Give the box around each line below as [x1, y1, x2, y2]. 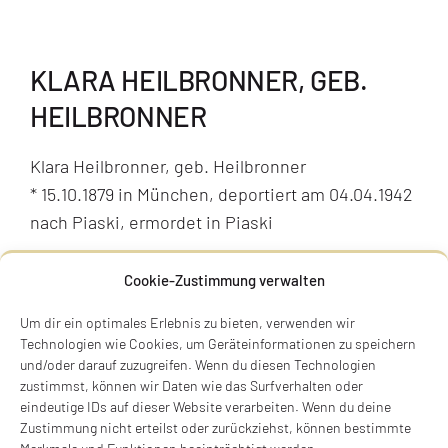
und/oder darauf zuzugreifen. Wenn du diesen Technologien [20, 356, 376, 373]
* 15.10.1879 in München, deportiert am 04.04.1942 [29, 182, 413, 205]
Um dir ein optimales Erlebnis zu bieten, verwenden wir [20, 314, 355, 331]
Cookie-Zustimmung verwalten [123, 271, 325, 289]
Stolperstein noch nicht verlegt [29, 286, 271, 309]
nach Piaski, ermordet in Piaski [29, 210, 273, 233]
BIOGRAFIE [29, 331, 153, 363]
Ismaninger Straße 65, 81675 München [29, 258, 321, 281]
